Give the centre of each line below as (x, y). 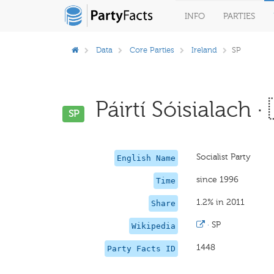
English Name (146, 158)
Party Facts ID (142, 249)
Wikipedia (154, 226)
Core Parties (152, 50)
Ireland (204, 50)
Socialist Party (224, 157)
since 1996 (218, 180)
